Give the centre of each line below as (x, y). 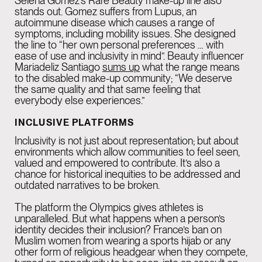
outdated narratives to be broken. (88, 185)
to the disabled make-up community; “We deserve (123, 78)
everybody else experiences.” (81, 101)
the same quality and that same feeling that (108, 89)
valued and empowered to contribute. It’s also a (117, 163)
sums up (121, 67)
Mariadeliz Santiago (58, 67)
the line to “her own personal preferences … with (119, 45)
